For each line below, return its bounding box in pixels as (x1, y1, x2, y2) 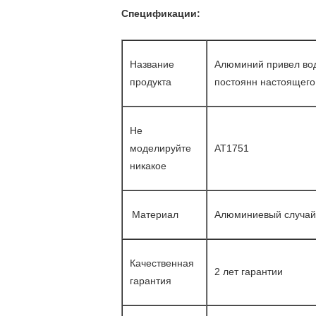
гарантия (130, 275, 171, 286)
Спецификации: (121, 8, 200, 19)
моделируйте (130, 142, 191, 154)
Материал (132, 209, 178, 220)
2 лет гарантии (214, 266, 283, 277)
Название (130, 59, 174, 70)
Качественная (130, 257, 194, 269)
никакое (130, 160, 166, 171)
